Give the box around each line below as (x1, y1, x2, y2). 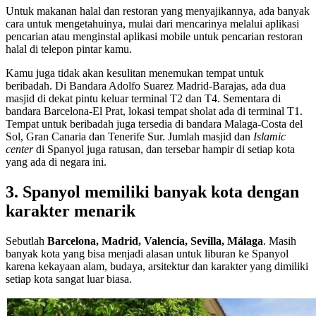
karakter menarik (6, 202, 135, 221)
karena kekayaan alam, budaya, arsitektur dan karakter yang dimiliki (6, 260, 308, 273)
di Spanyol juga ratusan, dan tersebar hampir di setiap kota (36, 143, 295, 156)
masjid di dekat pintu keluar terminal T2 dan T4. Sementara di (6, 92, 281, 105)
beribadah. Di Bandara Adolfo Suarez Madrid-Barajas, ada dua (6, 80, 286, 92)
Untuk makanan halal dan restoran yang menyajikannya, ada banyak (6, 5, 310, 18)
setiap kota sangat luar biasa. (6, 273, 132, 286)
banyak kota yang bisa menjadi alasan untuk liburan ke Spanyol (6, 248, 288, 260)
